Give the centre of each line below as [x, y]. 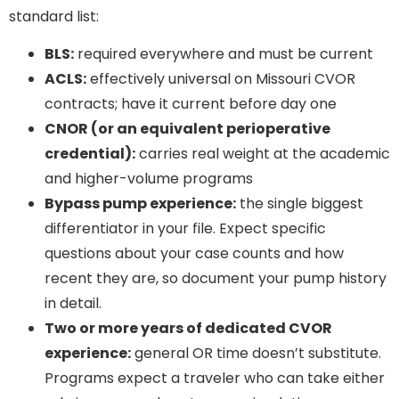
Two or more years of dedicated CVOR [188, 329]
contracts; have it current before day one [191, 104]
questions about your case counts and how [194, 254]
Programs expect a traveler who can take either [215, 379]
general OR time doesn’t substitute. [256, 354]
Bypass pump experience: [140, 204]
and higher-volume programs [149, 179]
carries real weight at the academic [263, 154]
